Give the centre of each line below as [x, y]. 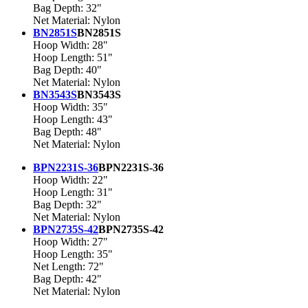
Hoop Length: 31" [73, 192]
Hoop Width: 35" [70, 107]
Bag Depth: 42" [67, 279]
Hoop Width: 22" [70, 180]
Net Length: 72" [68, 267]
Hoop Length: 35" [73, 254]
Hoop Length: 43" [73, 120]
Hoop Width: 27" [70, 242]
